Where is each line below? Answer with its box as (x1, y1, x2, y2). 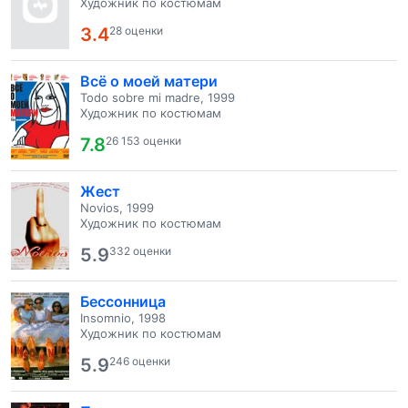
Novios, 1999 (80, 200, 154, 215)
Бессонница (80, 292, 166, 311)
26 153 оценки (106, 134, 181, 148)
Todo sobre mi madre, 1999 (80, 90, 235, 105)
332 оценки (109, 244, 171, 258)
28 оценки (109, 24, 163, 37)
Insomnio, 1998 (80, 311, 166, 325)
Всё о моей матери (80, 72, 218, 90)
